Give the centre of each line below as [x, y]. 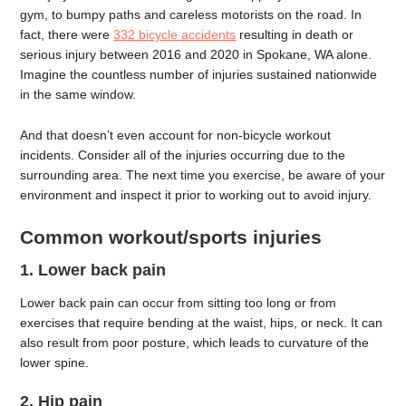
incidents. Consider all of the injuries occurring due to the [183, 155]
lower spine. [55, 362]
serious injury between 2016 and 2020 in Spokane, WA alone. [196, 54]
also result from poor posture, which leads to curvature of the [195, 342]
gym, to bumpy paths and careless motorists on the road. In [191, 14]
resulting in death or [295, 34]
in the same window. [80, 94]
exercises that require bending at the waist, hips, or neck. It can [202, 322]
